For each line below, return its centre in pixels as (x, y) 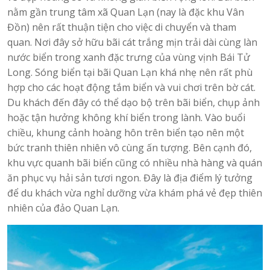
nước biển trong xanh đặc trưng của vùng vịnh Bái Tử (129, 58)
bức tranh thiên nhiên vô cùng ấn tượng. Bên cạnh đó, (130, 148)
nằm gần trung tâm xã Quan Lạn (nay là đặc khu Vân (126, 12)
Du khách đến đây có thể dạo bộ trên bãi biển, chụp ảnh (133, 103)
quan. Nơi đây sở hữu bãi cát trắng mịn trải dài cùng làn (132, 42)
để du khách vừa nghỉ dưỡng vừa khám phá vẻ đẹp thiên (135, 193)
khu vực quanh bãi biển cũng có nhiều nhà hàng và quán (135, 163)
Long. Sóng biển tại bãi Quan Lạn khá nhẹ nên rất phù (130, 73)
